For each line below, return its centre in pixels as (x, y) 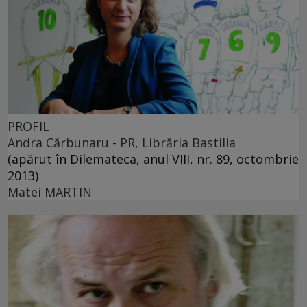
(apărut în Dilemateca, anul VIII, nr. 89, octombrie (153, 159)
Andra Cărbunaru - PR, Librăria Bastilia (122, 142)
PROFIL (28, 126)
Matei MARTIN (50, 192)
